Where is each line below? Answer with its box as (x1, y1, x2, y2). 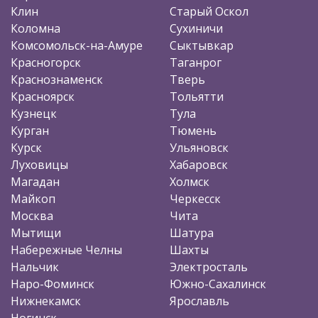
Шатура (170, 224, 214, 241)
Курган (11, 122, 49, 138)
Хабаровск (170, 156, 228, 172)
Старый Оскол (170, 3, 248, 19)
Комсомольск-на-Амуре (11, 37, 143, 53)
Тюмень (170, 122, 216, 138)
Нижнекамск (11, 292, 81, 309)
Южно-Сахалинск (170, 275, 266, 292)
